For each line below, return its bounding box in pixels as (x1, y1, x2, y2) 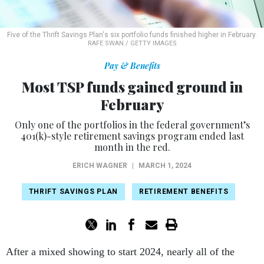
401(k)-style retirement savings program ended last (20, 129, 244, 142)
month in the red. (94, 140, 170, 153)
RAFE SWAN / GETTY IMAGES (87, 39, 177, 47)
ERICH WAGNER (72, 161, 127, 170)
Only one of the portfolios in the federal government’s (14, 118, 250, 131)
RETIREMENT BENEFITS (139, 187, 229, 196)
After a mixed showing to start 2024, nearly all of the (6, 245, 235, 258)
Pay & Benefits (104, 60, 160, 71)
